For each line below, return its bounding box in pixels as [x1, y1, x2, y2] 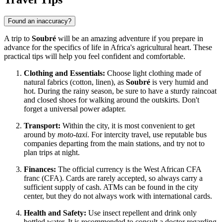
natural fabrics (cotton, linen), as [24, 78, 126, 87]
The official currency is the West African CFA [56, 165, 201, 174]
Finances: [24, 165, 56, 174]
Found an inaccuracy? [8, 17, 71, 25]
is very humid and [150, 78, 208, 87]
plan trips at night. [24, 148, 80, 157]
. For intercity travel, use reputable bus [87, 130, 207, 139]
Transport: [24, 121, 60, 130]
